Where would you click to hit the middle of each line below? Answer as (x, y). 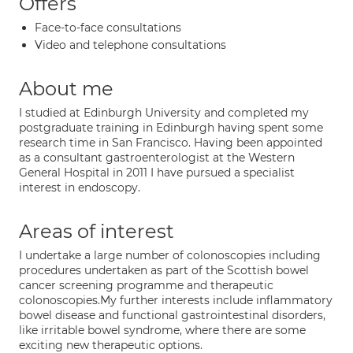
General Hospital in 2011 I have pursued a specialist (157, 173)
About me (66, 89)
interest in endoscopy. (80, 188)
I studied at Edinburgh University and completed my (164, 113)
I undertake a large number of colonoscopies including (170, 255)
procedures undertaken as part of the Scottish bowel (164, 270)
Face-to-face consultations (108, 28)
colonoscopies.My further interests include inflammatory (176, 300)
